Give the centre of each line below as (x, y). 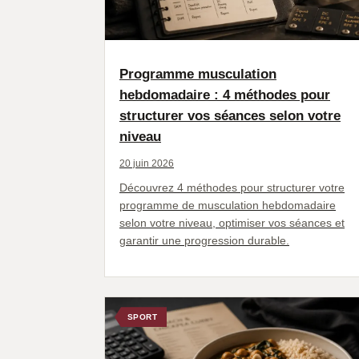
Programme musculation (198, 75)
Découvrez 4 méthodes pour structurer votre (232, 188)
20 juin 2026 (147, 164)
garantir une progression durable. (204, 241)
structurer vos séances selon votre (230, 116)
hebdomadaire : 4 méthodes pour (225, 95)
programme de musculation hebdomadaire (228, 206)
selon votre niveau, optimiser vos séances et (232, 223)
